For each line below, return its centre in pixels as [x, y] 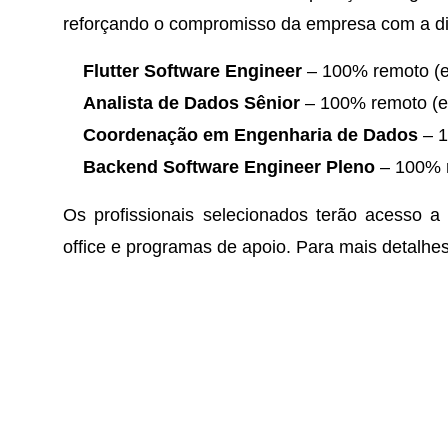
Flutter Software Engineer [192, 70]
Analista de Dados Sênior [191, 102]
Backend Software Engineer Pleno [229, 166]
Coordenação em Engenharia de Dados [250, 134]
